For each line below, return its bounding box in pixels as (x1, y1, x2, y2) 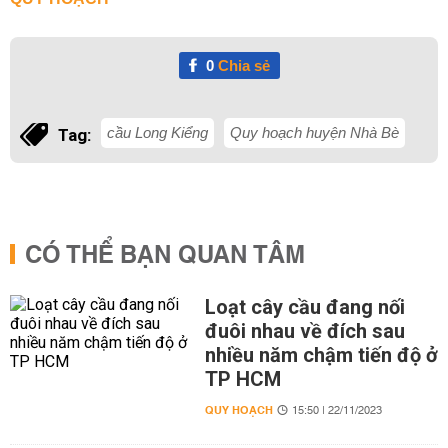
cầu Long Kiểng (107, 124, 208, 141)
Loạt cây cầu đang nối (204, 295, 405, 319)
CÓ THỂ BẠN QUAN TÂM (25, 234, 305, 278)
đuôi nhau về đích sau (204, 319, 405, 343)
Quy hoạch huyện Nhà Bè (230, 124, 399, 141)
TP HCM (204, 367, 281, 391)
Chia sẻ (213, 57, 270, 74)
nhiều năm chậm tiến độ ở (204, 343, 438, 367)
